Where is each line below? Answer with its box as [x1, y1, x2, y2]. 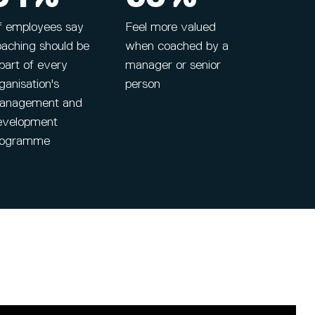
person [124, 78, 160, 91]
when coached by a [124, 40, 229, 53]
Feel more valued [124, 21, 216, 34]
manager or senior [124, 59, 221, 72]
